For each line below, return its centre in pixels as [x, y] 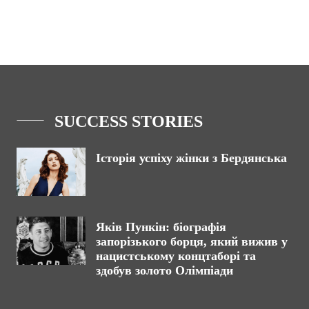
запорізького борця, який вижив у [192, 241]
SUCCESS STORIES [129, 121]
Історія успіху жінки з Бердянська [193, 158]
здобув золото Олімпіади [165, 270]
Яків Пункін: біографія [161, 227]
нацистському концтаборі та [176, 256]
